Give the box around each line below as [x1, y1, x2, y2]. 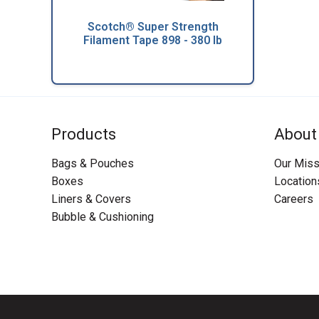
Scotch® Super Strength [87, 19, 219, 33]
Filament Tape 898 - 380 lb [83, 33, 222, 47]
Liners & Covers [51, 192, 131, 206]
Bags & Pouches [51, 156, 134, 170]
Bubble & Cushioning [51, 209, 154, 224]
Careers [273, 192, 313, 206]
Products [51, 125, 116, 144]
